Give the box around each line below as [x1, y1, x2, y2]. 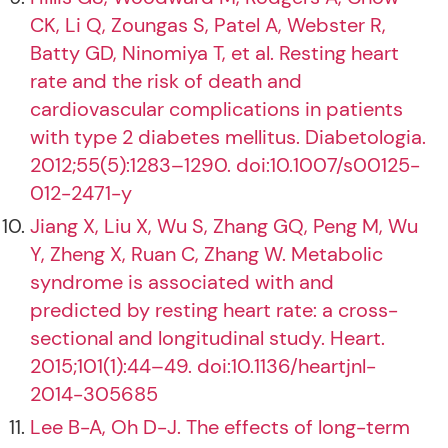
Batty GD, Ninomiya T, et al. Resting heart [30, 40, 399, 66]
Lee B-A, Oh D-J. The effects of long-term [30, 414, 410, 440]
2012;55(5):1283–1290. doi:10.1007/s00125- [30, 152, 420, 178]
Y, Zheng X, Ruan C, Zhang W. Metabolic [30, 241, 383, 267]
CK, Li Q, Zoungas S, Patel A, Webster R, [30, 12, 386, 38]
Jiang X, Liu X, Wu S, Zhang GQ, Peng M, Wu [30, 213, 418, 239]
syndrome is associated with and [30, 269, 334, 295]
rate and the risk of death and [30, 68, 302, 94]
